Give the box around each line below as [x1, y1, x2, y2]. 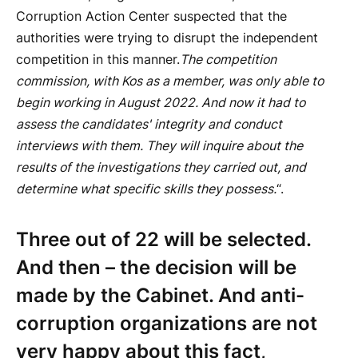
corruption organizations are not [16, 311, 317, 335]
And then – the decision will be [16, 255, 296, 279]
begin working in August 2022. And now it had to [16, 94, 305, 110]
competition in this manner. [16, 51, 180, 67]
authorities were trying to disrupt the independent [16, 30, 318, 46]
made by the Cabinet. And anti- [16, 283, 304, 307]
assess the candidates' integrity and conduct [16, 116, 282, 132]
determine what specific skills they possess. [16, 181, 276, 197]
